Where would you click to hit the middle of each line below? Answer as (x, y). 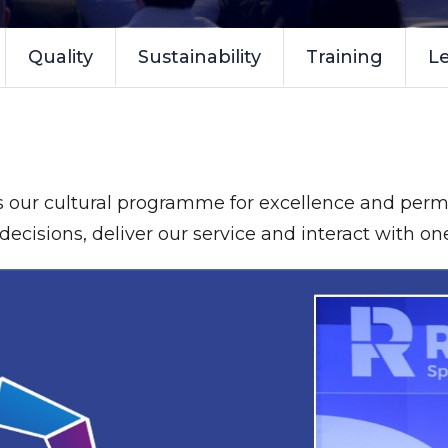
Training (344, 57)
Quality (60, 57)
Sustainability (199, 57)
